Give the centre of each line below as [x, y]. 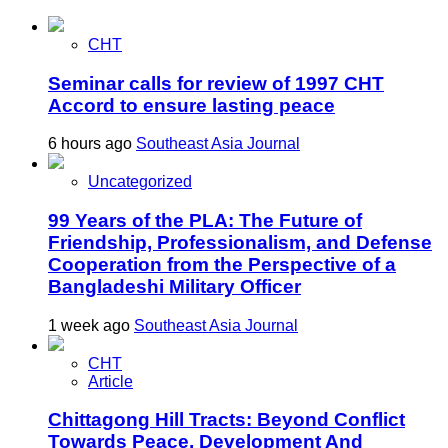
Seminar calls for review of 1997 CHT [216, 83]
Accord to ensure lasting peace [191, 105]
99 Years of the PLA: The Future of [205, 221]
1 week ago [91, 325]
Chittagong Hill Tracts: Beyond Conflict [226, 420]
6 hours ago [92, 144]
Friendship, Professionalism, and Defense [240, 243]
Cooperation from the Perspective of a [222, 265]
